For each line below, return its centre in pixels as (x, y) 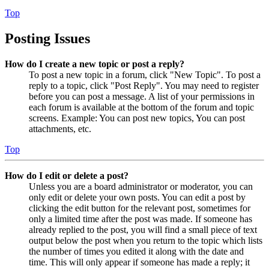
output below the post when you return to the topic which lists (146, 240)
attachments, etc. (60, 128)
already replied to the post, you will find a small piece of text (143, 229)
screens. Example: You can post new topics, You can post (137, 118)
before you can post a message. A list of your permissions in (142, 96)
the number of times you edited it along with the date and (136, 251)
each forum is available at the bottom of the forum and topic (141, 107)
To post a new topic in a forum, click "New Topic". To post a (145, 74)
